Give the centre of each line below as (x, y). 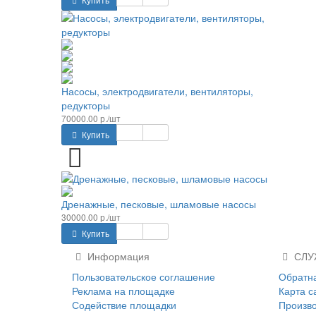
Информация (117, 256)
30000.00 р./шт (91, 217)
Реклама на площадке (123, 291)
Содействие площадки (124, 305)
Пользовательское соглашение (144, 277)
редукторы (86, 105)
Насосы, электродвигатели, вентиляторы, (157, 91)
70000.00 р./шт (91, 118)
